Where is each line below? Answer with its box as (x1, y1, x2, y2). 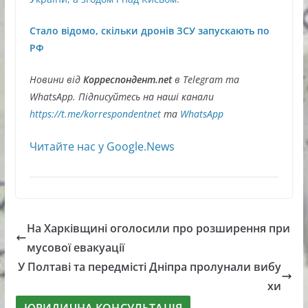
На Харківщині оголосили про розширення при (26, 221, 290, 236)
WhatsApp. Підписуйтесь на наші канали (29, 90, 214, 104)
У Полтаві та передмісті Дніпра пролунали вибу (18, 259, 282, 275)
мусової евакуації (26, 240, 124, 256)
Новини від (29, 73, 80, 87)
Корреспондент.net (80, 73, 175, 87)
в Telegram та (174, 73, 239, 87)
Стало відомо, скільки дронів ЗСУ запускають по (29, 24, 269, 38)
